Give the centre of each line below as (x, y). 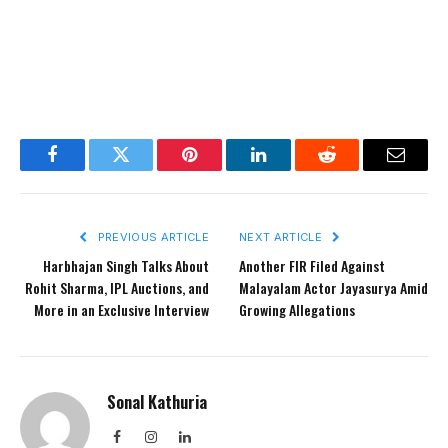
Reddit (349, 169)
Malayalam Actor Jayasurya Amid (333, 288)
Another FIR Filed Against (312, 266)
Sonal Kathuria (157, 402)
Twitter (145, 169)
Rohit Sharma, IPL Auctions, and (117, 288)
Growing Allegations (297, 310)
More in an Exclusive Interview (121, 310)
